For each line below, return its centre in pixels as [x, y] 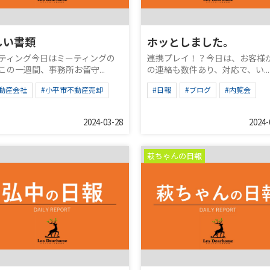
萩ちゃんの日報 [174, 156]
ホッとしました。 [190, 42]
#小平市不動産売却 [72, 89]
